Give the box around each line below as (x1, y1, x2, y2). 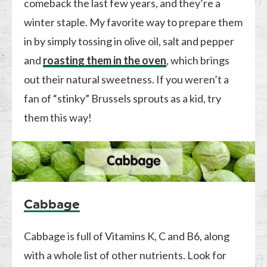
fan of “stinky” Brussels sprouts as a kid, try (24, 91, 222, 105)
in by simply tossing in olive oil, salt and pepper (24, 34, 235, 48)
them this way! (24, 110, 92, 124)
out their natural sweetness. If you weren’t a (24, 72, 229, 86)
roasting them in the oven (43, 53, 167, 67)
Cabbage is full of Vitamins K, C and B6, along (24, 229, 230, 243)
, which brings (166, 53, 230, 67)
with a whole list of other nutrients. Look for (24, 248, 227, 262)
